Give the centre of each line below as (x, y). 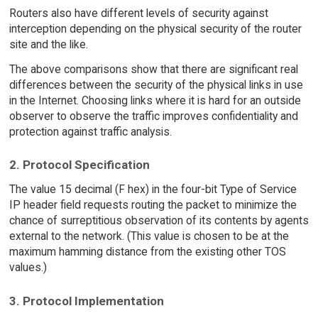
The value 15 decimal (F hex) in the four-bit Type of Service (153, 190)
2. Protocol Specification (79, 165)
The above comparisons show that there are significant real (153, 69)
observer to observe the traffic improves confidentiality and (153, 116)
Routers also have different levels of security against (138, 13)
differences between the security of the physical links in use (156, 84)
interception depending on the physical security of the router (155, 28)
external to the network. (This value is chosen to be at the (149, 236)
